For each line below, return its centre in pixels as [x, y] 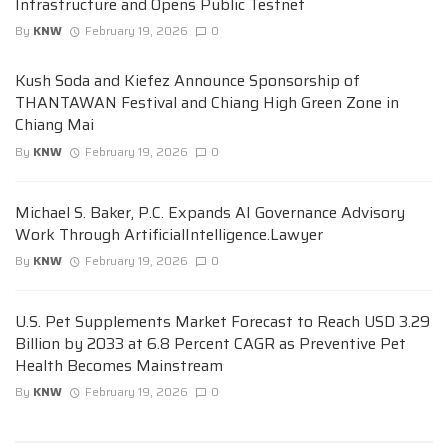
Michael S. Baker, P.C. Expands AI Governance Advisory [210, 212]
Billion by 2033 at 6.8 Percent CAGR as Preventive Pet [210, 343]
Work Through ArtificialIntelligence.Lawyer [169, 234]
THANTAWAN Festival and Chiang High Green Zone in [207, 103]
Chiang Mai [54, 125]
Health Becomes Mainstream [119, 365]
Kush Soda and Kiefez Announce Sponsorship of [187, 81]
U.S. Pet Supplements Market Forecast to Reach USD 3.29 [222, 321]
